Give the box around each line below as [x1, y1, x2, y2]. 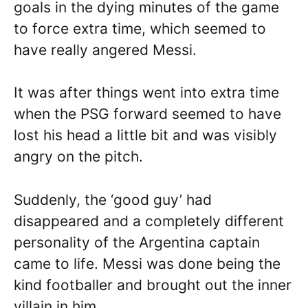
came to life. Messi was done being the [14, 254, 280, 272]
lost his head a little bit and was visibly [14, 126, 277, 144]
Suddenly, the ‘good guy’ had [14, 190, 212, 208]
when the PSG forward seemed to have [14, 105, 281, 123]
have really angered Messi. [14, 41, 197, 58]
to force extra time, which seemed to [14, 19, 266, 37]
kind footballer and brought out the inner [14, 276, 291, 294]
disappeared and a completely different [14, 212, 284, 230]
